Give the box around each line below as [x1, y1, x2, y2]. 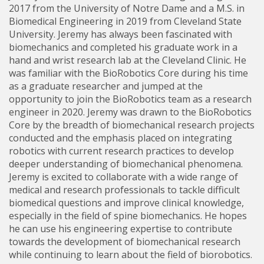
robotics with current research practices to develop [9, 144, 234, 157]
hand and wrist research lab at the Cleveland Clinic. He [9, 54, 246, 67]
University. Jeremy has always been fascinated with [9, 28, 232, 41]
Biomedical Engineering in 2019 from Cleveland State [9, 15, 242, 28]
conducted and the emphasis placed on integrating [9, 131, 232, 144]
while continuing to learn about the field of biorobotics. [9, 248, 252, 261]
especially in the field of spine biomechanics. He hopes [9, 209, 247, 222]
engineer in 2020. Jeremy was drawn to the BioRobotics [9, 105, 252, 118]
